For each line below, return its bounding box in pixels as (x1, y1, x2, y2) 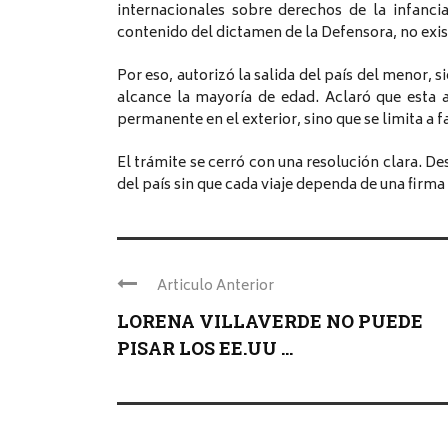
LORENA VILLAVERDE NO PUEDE (117, 308, 423, 333)
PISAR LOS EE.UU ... (117, 335, 293, 360)
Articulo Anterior (157, 273, 274, 299)
